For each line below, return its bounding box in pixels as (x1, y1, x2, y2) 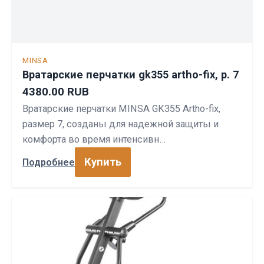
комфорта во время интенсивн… (22, 134, 166, 145)
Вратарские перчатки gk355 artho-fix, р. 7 (22, 68, 239, 81)
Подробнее (22, 156, 75, 168)
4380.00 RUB (22, 85, 89, 98)
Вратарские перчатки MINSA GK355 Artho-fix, (22, 103, 220, 114)
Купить (84, 156, 121, 168)
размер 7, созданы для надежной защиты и (22, 118, 219, 130)
